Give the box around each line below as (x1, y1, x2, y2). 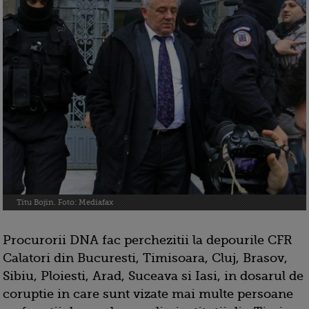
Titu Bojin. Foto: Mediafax (17, 198, 113, 208)
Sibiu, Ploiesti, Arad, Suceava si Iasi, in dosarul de (3, 269, 303, 283)
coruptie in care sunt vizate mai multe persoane (3, 287, 293, 301)
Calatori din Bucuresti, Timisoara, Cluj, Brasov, (3, 251, 288, 266)
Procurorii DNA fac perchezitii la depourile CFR (3, 233, 292, 248)
